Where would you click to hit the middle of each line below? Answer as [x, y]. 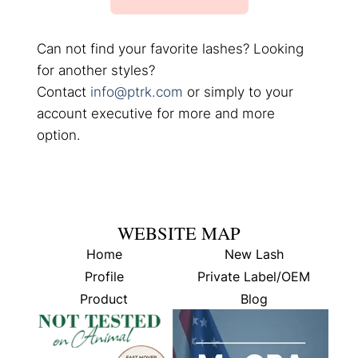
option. [58, 135]
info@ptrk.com [136, 92]
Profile [104, 277]
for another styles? [95, 71]
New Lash [254, 255]
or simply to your [238, 92]
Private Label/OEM [254, 277]
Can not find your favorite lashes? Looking [170, 49]
